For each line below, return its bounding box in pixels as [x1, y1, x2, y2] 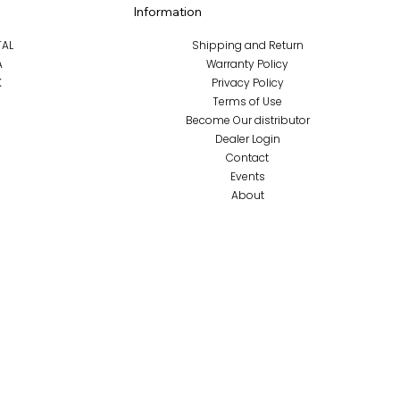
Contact [226, 149, 270, 165]
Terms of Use [212, 93, 283, 109]
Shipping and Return [191, 37, 304, 53]
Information [132, 4, 202, 20]
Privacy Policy [211, 74, 284, 90]
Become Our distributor [185, 112, 310, 128]
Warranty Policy [206, 55, 289, 71]
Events [229, 168, 265, 184]
